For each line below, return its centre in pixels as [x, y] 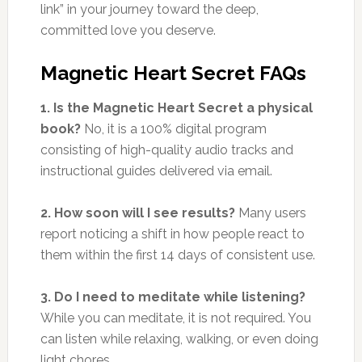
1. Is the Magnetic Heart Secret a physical [176, 107]
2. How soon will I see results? [137, 213]
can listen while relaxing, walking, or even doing [179, 339]
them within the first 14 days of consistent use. [177, 255]
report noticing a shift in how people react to [172, 234]
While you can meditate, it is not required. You [175, 318]
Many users [270, 213]
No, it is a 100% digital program [173, 128]
